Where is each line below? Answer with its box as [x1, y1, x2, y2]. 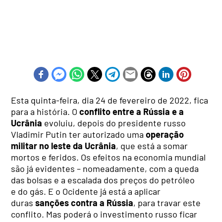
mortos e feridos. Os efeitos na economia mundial [11, 151, 206, 163]
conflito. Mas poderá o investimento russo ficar [11, 208, 198, 220]
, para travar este [133, 197, 201, 208]
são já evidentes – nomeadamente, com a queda [11, 163, 199, 174]
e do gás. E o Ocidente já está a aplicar [11, 185, 161, 197]
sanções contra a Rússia [35, 197, 134, 208]
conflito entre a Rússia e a [79, 106, 184, 117]
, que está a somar [116, 140, 188, 151]
